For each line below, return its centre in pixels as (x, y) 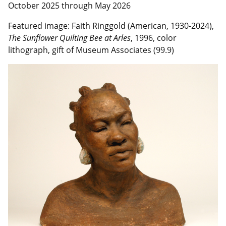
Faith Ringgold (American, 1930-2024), (143, 26)
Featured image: (40, 26)
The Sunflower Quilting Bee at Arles (69, 38)
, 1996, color (154, 38)
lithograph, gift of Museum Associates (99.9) (91, 50)
